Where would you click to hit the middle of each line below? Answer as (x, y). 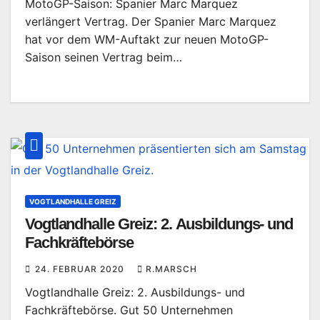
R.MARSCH (171, 269)
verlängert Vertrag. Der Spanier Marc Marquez (151, 21)
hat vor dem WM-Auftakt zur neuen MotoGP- (147, 39)
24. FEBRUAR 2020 (81, 269)
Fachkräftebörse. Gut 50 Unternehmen (129, 310)
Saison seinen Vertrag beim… (104, 57)
